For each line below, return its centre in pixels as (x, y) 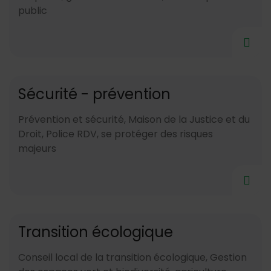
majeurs (37, 149)
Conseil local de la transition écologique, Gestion (132, 257)
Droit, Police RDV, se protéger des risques (116, 134)
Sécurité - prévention (94, 94)
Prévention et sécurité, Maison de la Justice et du (134, 119)
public (33, 11)
